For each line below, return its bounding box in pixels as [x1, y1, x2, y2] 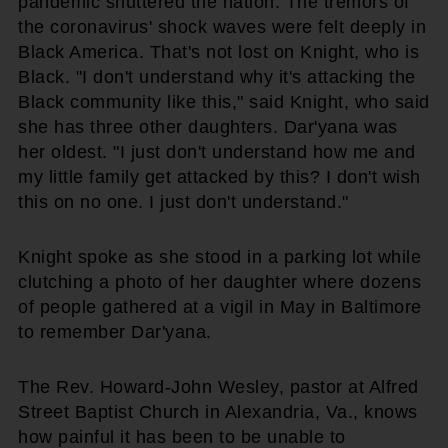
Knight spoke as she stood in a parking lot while [18, 246, 421, 267]
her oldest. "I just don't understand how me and [18, 141, 416, 162]
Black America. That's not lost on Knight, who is [18, 41, 419, 62]
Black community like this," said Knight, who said [18, 91, 430, 112]
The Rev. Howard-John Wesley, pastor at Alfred [18, 376, 419, 397]
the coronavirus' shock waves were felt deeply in [18, 16, 426, 37]
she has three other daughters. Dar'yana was [18, 116, 398, 137]
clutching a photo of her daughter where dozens [18, 271, 421, 292]
